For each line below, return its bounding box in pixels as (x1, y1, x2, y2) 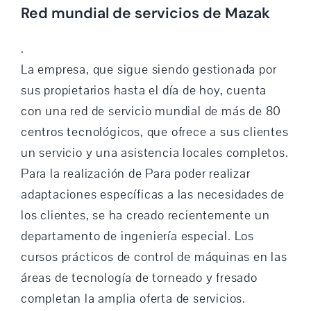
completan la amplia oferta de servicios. (20, 289, 246, 307)
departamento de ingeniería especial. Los (20, 227, 254, 244)
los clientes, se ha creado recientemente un (20, 206, 270, 224)
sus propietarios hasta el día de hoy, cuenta (20, 81, 267, 99)
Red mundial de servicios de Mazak (20, 3, 270, 24)
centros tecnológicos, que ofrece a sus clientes (20, 123, 289, 140)
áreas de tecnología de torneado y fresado (20, 269, 258, 286)
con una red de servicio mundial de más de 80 (20, 102, 282, 119)
